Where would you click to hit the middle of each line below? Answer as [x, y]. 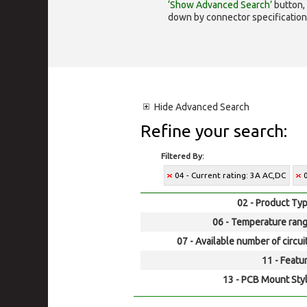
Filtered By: [183, 156]
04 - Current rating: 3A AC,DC [230, 175]
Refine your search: [214, 131]
